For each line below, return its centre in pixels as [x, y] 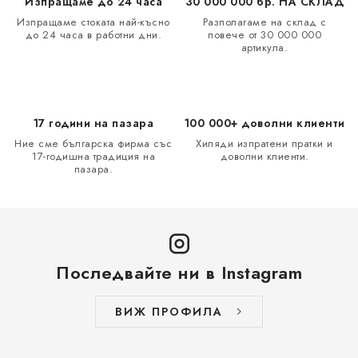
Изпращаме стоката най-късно [93, 22]
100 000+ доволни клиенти [265, 123]
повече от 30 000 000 [265, 35]
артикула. [265, 48]
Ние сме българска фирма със [93, 143]
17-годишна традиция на [93, 156]
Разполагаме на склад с [265, 22]
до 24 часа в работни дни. [93, 35]
